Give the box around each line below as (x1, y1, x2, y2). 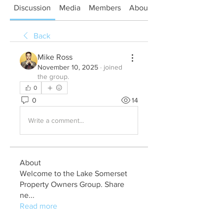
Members (88, 3, 121, 12)
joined (104, 63, 122, 71)
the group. (37, 73, 69, 80)
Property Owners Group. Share (20, 180, 124, 188)
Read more (20, 202, 57, 210)
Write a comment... (28, 116, 84, 124)
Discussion (14, 3, 51, 12)
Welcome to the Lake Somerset (20, 169, 127, 178)
